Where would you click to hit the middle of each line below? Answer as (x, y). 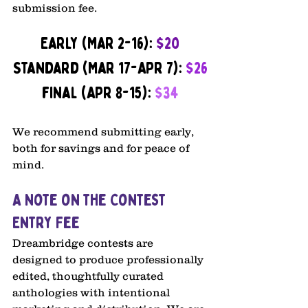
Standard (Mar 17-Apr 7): (99, 69)
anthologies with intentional (92, 293)
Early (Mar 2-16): (98, 44)
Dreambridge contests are (84, 243)
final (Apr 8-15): (98, 93)
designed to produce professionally (109, 260)
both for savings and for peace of (102, 148)
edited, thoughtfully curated (89, 276)
